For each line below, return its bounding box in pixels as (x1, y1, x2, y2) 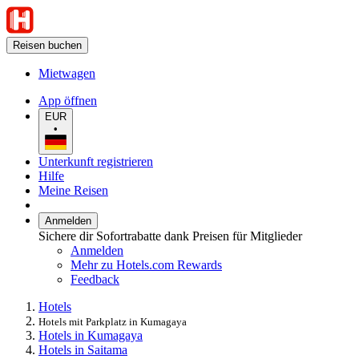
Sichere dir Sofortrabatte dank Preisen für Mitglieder (38, 228, 302, 243)
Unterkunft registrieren (38, 154, 153, 168)
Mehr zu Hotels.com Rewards (71, 257, 222, 272)
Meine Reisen (38, 183, 108, 197)
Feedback (71, 272, 119, 286)
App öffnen (38, 94, 97, 107)
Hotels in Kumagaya (38, 328, 143, 342)
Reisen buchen (13, 39, 82, 51)
